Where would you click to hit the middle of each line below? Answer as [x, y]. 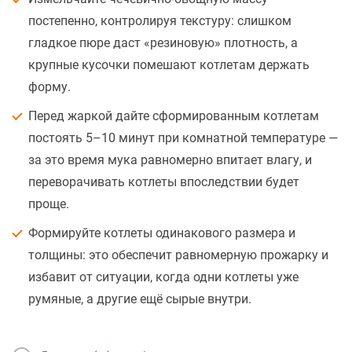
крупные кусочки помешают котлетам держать [169, 65]
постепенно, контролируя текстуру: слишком [160, 21]
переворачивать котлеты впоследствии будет [164, 182]
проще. [49, 204]
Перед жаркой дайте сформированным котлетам [174, 116]
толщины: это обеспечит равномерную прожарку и [178, 255]
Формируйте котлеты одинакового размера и [162, 233]
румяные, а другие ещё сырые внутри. [140, 299]
